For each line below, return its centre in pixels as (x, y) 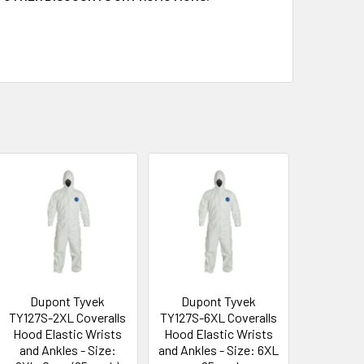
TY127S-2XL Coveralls (68, 317)
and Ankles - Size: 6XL (219, 349)
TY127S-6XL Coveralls (219, 317)
